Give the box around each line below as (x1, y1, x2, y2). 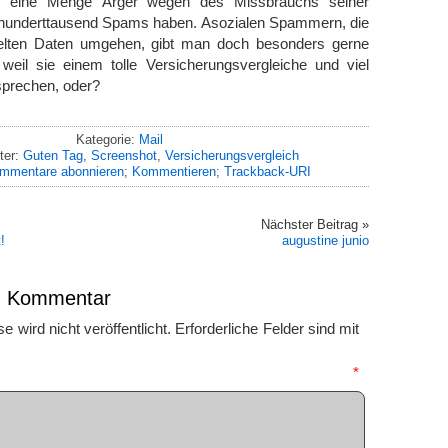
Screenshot (90, 147, 157, 163)
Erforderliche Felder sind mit (175, 319, 359, 337)
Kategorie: (75, 131, 139, 147)
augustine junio (282, 232, 369, 248)
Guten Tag (22, 147, 83, 163)
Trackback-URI (223, 163, 311, 179)
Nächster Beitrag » (261, 216, 369, 232)
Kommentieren (131, 163, 216, 179)
